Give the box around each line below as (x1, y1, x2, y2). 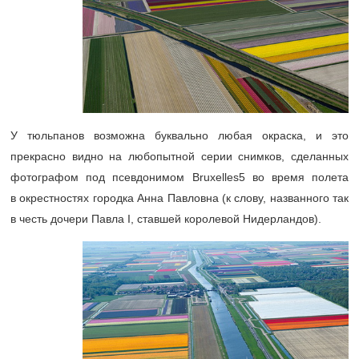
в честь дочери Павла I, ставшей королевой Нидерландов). (10, 212, 321, 226)
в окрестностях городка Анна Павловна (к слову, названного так (10, 192, 349, 205)
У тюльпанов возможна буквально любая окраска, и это (10, 129, 349, 143)
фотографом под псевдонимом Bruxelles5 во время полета (10, 171, 349, 184)
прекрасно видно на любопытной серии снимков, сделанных (10, 150, 349, 163)
